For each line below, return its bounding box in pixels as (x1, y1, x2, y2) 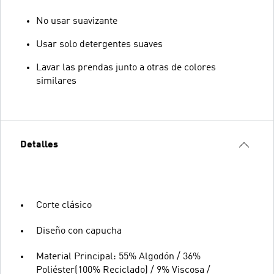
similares (36, 76, 76, 86)
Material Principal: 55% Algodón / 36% (36, 251, 201, 262)
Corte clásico (36, 200, 92, 210)
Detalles (20, 139, 58, 150)
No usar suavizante (36, 16, 117, 26)
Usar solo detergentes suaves (36, 39, 163, 50)
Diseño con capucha (36, 226, 122, 236)
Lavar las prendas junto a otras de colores (36, 62, 216, 73)
